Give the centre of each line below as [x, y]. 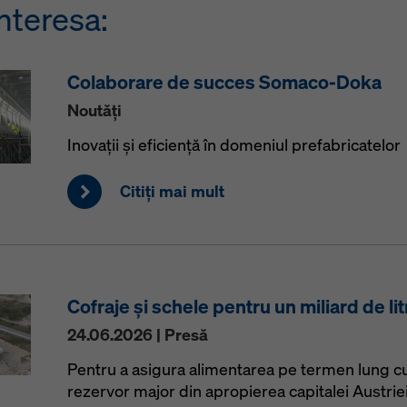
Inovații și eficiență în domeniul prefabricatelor [233, 145]
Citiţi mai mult [172, 191]
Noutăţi [94, 110]
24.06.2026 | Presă [137, 335]
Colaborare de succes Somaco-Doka [224, 82]
